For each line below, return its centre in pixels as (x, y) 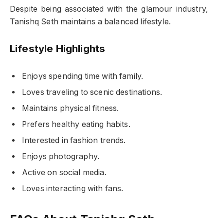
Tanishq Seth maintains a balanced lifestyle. (91, 21)
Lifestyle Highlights (58, 49)
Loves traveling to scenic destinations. (92, 92)
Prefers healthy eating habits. (76, 124)
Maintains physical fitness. (71, 108)
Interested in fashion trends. (74, 140)
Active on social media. (64, 172)
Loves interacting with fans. (73, 188)
